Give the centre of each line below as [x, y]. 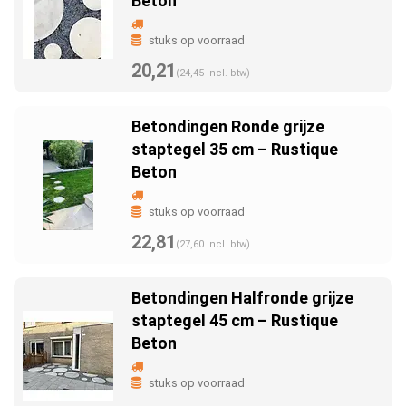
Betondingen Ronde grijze [228, 126]
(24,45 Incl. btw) [213, 73]
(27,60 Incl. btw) [213, 244]
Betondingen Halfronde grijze [242, 298]
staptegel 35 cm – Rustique [235, 149]
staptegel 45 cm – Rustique [235, 320]
